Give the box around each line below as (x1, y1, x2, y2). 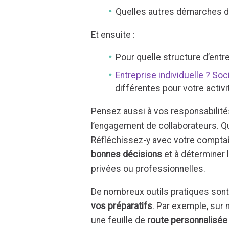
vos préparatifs (91, 201, 153, 212)
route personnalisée (145, 215, 228, 226)
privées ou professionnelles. (91, 163, 206, 174)
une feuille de (91, 215, 146, 226)
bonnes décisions (91, 149, 163, 159)
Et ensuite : (91, 29, 135, 40)
